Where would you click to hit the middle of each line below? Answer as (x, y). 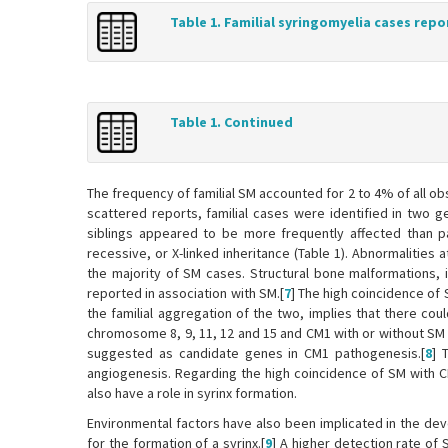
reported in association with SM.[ (185, 292)
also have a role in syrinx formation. (192, 392)
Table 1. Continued (231, 122)
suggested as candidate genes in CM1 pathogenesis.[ (256, 352)
